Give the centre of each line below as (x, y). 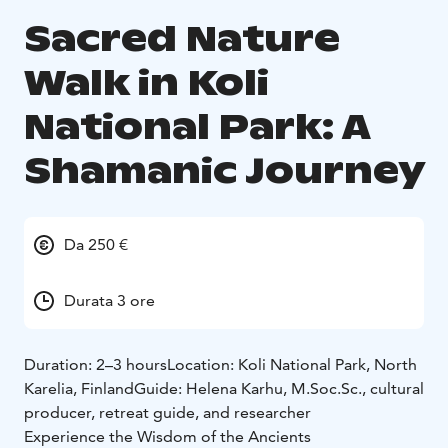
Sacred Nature (182, 39)
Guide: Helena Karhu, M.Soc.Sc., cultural (279, 389)
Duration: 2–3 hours (95, 365)
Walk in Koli (146, 83)
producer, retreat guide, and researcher (167, 413)
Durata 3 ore (109, 301)
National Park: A (197, 127)
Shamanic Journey (224, 171)
